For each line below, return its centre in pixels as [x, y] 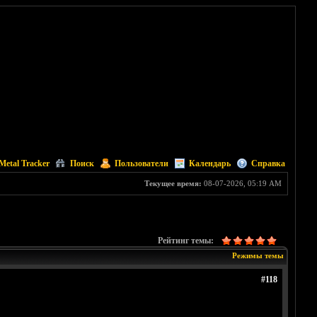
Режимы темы [258, 256]
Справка [268, 163]
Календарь [209, 163]
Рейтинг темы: [185, 241]
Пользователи [141, 163]
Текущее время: [173, 183]
